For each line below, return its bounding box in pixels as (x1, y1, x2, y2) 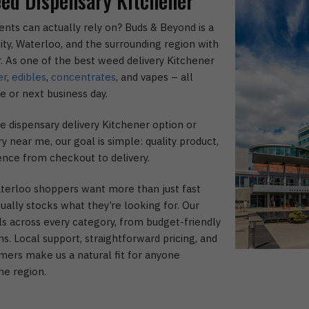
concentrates (50, 70, 116, 83)
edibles (11, 70, 46, 83)
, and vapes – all (115, 70, 193, 83)
